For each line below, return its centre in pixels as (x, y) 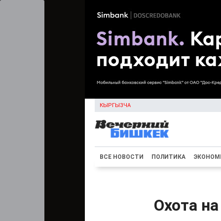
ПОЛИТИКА (168, 157)
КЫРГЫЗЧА (115, 105)
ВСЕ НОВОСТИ (122, 157)
